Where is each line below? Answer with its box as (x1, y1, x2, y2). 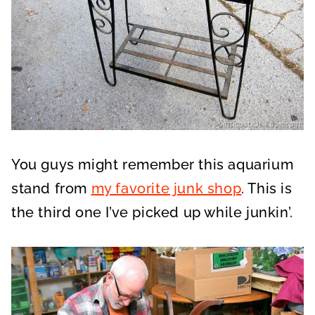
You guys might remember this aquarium (11, 155, 294, 173)
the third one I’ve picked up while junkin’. (11, 203, 293, 221)
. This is (241, 179, 292, 197)
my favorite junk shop (91, 179, 242, 197)
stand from (11, 179, 91, 197)
